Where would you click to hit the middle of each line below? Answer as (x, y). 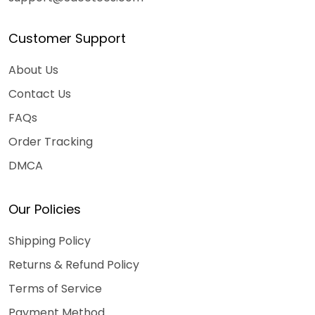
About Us (33, 70)
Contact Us (40, 94)
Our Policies (45, 209)
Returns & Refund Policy (74, 265)
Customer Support (67, 38)
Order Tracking (51, 142)
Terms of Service (55, 289)
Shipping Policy (50, 241)
